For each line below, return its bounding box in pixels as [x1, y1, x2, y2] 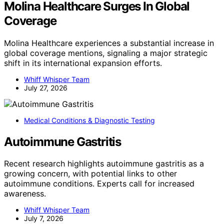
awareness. [4, 188, 46, 199]
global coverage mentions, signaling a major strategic [4, 47, 207, 58]
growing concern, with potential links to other [4, 168, 177, 179]
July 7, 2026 [24, 214, 63, 223]
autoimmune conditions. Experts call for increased [4, 178, 194, 189]
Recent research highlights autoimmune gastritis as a [4, 158, 204, 169]
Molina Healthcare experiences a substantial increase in [4, 37, 214, 48]
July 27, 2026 [24, 83, 67, 92]
